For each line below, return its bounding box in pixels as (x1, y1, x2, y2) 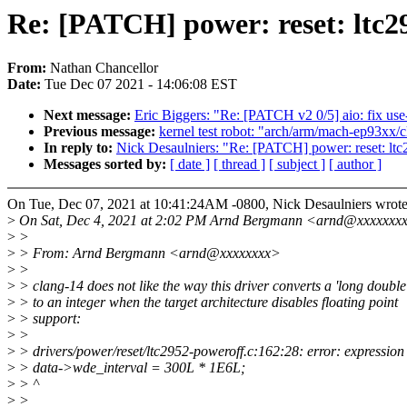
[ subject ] (269, 156, 325, 173)
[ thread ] (213, 156, 265, 173)
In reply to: (44, 140, 116, 156)
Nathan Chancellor (50, 60, 158, 76)
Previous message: (44, 124, 159, 140)
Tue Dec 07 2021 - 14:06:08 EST (45, 76, 237, 93)
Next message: (44, 107, 134, 124)
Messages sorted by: (44, 156, 170, 173)
